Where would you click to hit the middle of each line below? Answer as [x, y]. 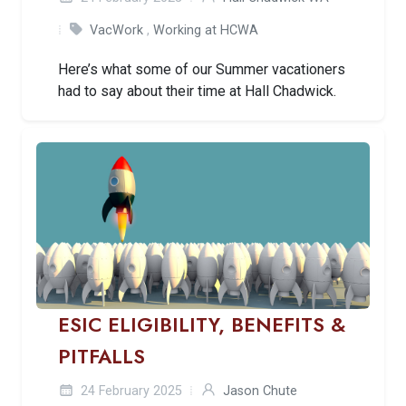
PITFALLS [101, 356]
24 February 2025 [130, 391]
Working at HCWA [206, 30]
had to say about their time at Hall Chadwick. [197, 91]
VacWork [116, 30]
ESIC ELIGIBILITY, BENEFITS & [202, 324]
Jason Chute [260, 391]
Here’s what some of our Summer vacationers [202, 69]
